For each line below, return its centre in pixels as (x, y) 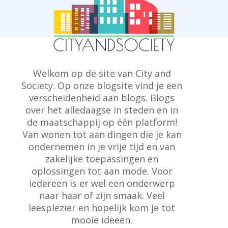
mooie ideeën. (102, 220)
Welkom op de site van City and (102, 74)
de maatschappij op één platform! (102, 122)
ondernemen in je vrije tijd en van (102, 147)
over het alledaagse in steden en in (102, 110)
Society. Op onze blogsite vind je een (102, 86)
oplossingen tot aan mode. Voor (102, 171)
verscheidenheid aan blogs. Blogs (102, 98)
